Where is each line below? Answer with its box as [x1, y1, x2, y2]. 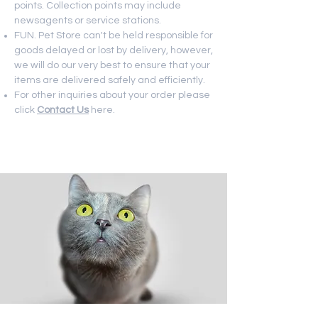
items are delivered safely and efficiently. [14, 75, 205, 85]
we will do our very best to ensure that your [14, 60, 210, 70]
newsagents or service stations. [14, 15, 161, 26]
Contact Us [37, 104, 89, 115]
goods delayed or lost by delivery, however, [14, 45, 213, 55]
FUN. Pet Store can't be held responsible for [14, 30, 213, 40]
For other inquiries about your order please [14, 89, 210, 100]
